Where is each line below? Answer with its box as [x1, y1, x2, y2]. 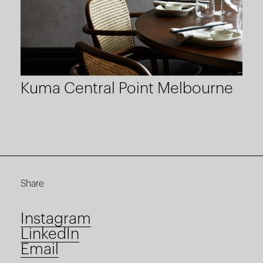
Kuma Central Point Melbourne [21, 80, 233, 96]
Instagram [21, 211, 91, 227]
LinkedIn [21, 226, 79, 242]
